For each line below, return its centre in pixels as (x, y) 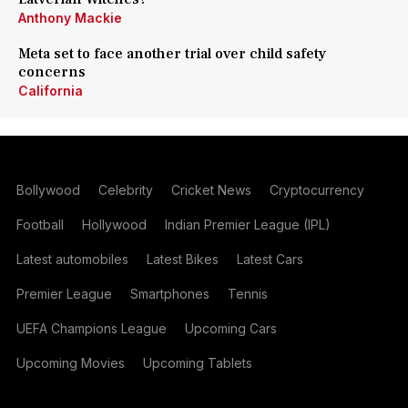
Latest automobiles (72, 259)
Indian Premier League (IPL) (247, 224)
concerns (52, 72)
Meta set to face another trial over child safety (172, 54)
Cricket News (211, 190)
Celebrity (125, 190)
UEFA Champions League (91, 328)
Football (40, 224)
